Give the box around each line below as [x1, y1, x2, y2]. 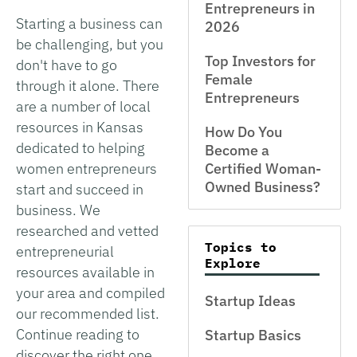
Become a [205, 141, 269, 159]
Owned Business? [205, 178, 320, 196]
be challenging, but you [16, 34, 163, 53]
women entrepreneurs [16, 159, 157, 178]
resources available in [16, 262, 155, 281]
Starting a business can [16, 14, 163, 33]
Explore [205, 255, 261, 271]
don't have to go [16, 55, 117, 74]
